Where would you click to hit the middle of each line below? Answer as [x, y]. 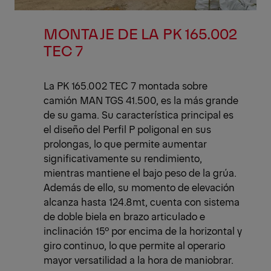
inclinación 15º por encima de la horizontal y [143, 231]
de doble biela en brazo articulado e [124, 216]
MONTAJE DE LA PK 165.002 [140, 33]
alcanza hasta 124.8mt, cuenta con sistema [142, 202]
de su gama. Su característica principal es [139, 115]
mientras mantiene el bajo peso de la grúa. [140, 173]
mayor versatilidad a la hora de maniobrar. [139, 260]
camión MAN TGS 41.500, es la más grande [141, 100]
